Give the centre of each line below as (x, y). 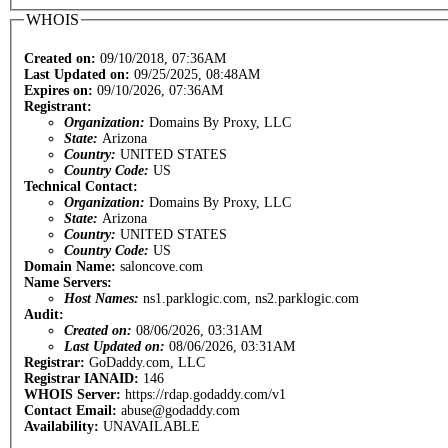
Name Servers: (68, 282)
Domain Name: (72, 266)
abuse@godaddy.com (180, 410)
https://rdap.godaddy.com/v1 (205, 394)
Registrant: (58, 106)
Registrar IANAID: (83, 378)
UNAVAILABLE (151, 426)
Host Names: (103, 298)
